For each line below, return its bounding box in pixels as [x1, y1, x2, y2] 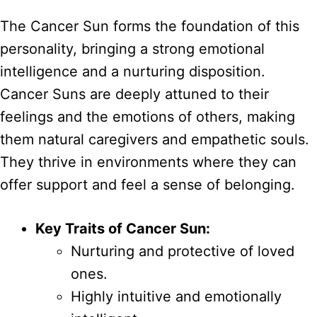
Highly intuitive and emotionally [71, 287, 282, 305]
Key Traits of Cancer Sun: [35, 219, 210, 237]
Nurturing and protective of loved [71, 242, 294, 260]
